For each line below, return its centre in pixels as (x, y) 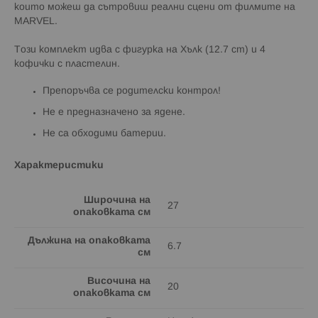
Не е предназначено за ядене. (114, 112)
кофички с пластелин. (67, 64)
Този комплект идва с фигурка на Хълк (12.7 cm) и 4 (140, 50)
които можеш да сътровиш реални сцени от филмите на (155, 7)
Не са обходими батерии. (107, 133)
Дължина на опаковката (89, 241)
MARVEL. (36, 21)
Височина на (119, 281)
